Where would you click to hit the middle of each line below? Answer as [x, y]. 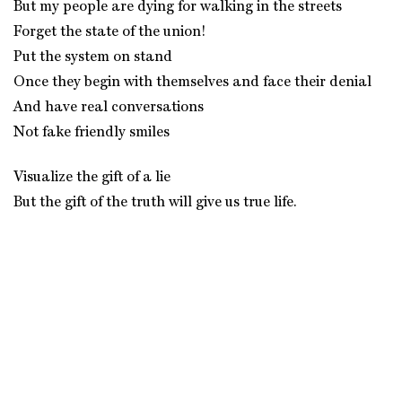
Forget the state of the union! [110, 32]
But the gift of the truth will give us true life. [155, 203]
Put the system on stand [93, 57]
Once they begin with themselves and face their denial [192, 83]
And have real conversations [109, 108]
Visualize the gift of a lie [92, 178]
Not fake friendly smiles [92, 133]
